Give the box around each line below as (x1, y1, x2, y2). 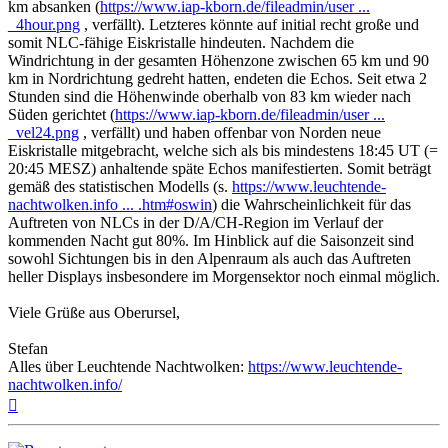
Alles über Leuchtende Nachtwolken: (8, 358, 248, 376)
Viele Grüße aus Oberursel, (8, 304, 180, 322)
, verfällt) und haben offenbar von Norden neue (79, 124, 381, 142)
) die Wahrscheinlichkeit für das (212, 196, 411, 214)
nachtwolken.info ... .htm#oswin (8, 196, 212, 214)
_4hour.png (8, 16, 80, 34)
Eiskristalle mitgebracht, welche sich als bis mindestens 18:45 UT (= (8, 142, 438, 160)
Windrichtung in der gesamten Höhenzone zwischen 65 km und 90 (8, 52, 429, 70)
